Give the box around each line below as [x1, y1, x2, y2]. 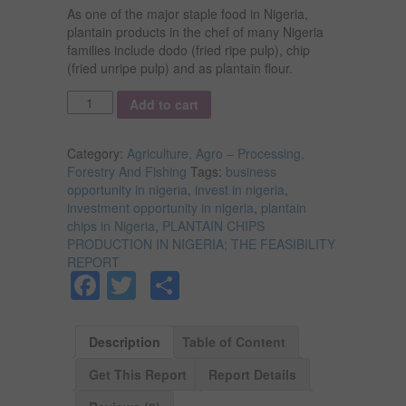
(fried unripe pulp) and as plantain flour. [67, 58, 293, 77]
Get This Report [89, 364, 187, 383]
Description [89, 332, 160, 351]
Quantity [67, 90, 121, 109]
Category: [67, 143, 127, 162]
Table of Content [182, 332, 285, 351]
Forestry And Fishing [67, 161, 187, 180]
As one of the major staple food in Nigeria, [67, 4, 308, 23]
